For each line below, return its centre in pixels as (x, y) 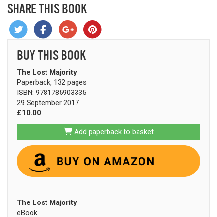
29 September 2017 (48, 103)
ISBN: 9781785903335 (52, 93)
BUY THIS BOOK (51, 55)
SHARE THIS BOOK (47, 9)
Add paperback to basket (113, 132)
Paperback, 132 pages (52, 83)
